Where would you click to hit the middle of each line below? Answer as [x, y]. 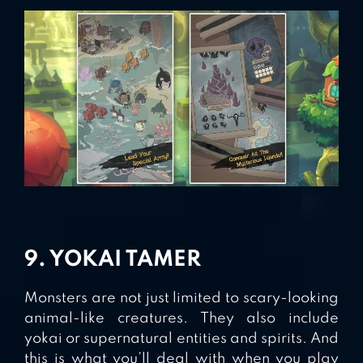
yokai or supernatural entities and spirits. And [181, 339]
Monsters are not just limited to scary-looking [181, 299]
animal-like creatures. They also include [181, 319]
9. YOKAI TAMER [113, 260]
